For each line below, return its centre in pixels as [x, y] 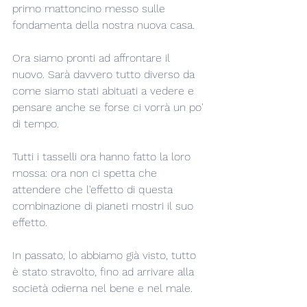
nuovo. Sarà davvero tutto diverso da [105, 74]
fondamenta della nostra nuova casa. [103, 25]
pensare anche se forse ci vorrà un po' [110, 107]
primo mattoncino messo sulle [90, 9]
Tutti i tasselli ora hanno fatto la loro [103, 157]
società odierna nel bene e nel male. [102, 288]
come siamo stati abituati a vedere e [105, 91]
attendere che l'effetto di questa [94, 189]
